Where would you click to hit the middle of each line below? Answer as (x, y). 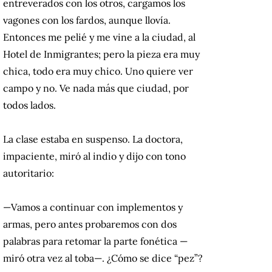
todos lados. (29, 105)
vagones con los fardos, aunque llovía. (87, 20)
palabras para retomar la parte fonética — (95, 241)
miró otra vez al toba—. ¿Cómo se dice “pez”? (103, 258)
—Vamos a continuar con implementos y (93, 207)
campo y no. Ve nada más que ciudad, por (96, 88)
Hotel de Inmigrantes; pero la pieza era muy (101, 54)
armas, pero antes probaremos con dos (90, 224)
